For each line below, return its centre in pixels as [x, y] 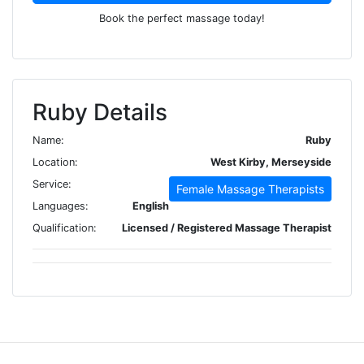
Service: [52, 184]
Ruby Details [100, 112]
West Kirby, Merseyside [271, 162]
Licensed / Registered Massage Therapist [227, 227]
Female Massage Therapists [250, 188]
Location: [55, 162]
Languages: [61, 206]
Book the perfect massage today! [182, 18]
